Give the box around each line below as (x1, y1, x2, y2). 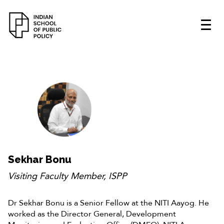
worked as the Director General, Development (8, 208, 176, 219)
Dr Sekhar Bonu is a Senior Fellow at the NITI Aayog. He (8, 197, 209, 208)
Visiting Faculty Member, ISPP (8, 169, 127, 182)
